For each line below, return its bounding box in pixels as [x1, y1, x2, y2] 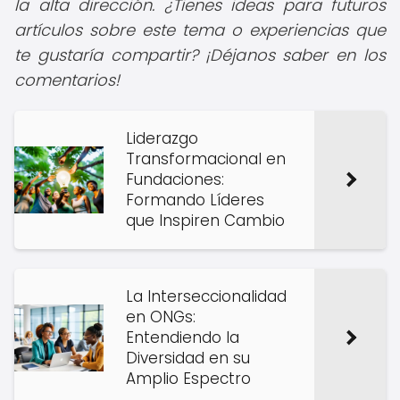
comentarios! [14, 69, 120, 91]
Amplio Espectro [126, 368, 251, 389]
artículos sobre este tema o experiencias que [14, 19, 386, 41]
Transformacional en [126, 148, 286, 170]
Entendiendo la [126, 327, 239, 348]
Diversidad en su [126, 347, 250, 369]
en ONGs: [126, 306, 196, 328]
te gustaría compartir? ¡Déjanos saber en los [14, 44, 386, 66]
